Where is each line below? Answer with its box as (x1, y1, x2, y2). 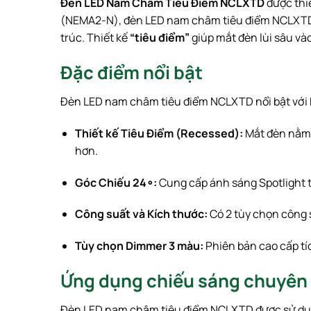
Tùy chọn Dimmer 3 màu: (74, 238, 203, 254)
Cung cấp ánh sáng (156, 174, 259, 190)
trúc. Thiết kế (60, 30, 130, 46)
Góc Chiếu (74, 174, 133, 190)
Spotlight (258, 174, 305, 190)
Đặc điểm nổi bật (60, 60, 203, 85)
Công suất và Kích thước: (74, 206, 208, 222)
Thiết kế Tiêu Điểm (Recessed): (74, 125, 243, 141)
